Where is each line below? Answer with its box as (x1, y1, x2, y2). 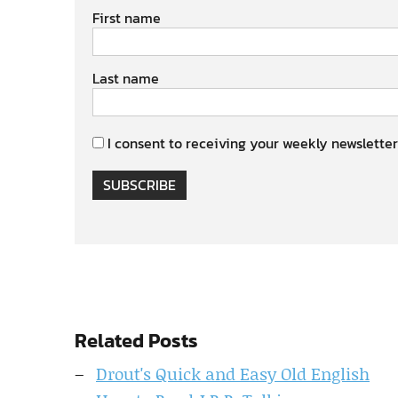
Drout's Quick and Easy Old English (96, 362, 370, 386)
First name (92, 7, 161, 28)
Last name (92, 68, 159, 89)
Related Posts (75, 326, 198, 355)
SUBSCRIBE (103, 174, 176, 195)
